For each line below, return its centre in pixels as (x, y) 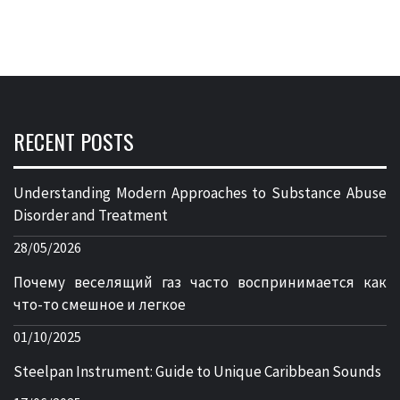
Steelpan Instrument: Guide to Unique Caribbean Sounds (197, 371)
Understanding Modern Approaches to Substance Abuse (200, 192)
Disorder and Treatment (91, 215)
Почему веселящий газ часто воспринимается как (200, 282)
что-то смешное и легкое (100, 304)
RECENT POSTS (74, 141)
